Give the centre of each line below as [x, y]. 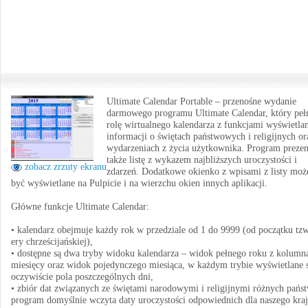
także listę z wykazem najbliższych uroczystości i [202, 160]
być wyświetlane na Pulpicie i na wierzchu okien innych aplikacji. [139, 183]
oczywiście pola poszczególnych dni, [82, 277]
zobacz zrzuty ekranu [64, 167]
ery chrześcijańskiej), [52, 242]
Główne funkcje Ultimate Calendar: [80, 207]
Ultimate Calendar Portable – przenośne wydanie [201, 101]
